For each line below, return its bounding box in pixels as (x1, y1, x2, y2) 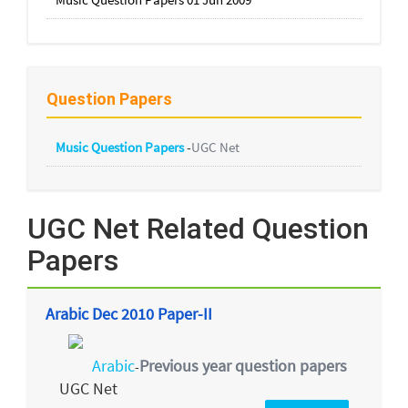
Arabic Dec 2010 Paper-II (46, 302, 212, 324)
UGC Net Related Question (27, 211, 369, 247)
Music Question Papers (56, 138, 187, 156)
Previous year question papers (139, 355, 347, 377)
